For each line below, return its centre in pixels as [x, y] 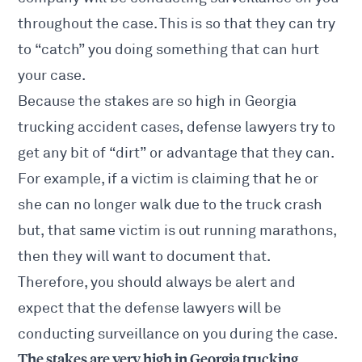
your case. [52, 76]
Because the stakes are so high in [132, 101]
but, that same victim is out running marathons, [178, 231]
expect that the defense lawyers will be [150, 308]
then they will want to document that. [145, 257]
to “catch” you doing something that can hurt [169, 50]
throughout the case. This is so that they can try [177, 24]
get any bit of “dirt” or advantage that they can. [177, 153]
